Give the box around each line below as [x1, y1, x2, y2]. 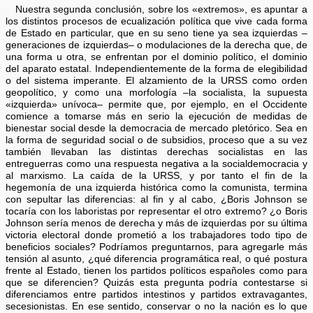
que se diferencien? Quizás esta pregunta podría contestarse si [6, 277, 307, 288]
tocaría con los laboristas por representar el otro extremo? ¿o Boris [6, 205, 307, 217]
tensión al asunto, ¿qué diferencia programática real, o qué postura [6, 253, 307, 264]
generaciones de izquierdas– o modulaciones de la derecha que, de [6, 39, 307, 50]
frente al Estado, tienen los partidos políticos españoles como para [6, 265, 307, 276]
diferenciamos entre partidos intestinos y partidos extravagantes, [6, 289, 307, 300]
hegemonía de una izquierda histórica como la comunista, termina [6, 182, 307, 193]
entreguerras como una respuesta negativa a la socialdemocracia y [6, 158, 307, 169]
